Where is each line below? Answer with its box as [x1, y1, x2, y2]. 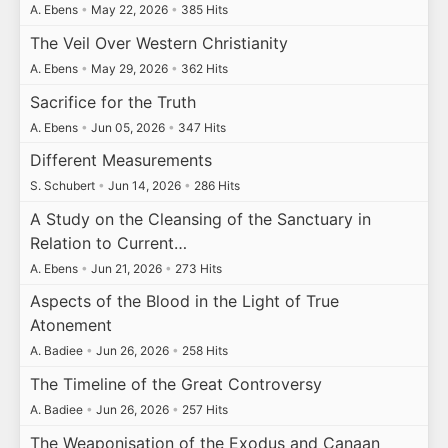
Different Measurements [29, 150, 212, 171]
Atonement [29, 315, 112, 336]
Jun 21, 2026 [87, 260, 165, 276]
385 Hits [177, 2, 228, 18]
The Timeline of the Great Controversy [29, 373, 322, 394]
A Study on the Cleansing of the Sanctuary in [29, 208, 371, 229]
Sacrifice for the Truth [29, 91, 196, 112]
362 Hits [177, 60, 228, 76]
